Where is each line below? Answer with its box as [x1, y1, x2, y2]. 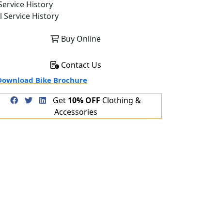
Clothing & [100, 94, 141, 106]
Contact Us [59, 59, 101, 70]
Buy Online [59, 33, 101, 44]
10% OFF [68, 94, 100, 106]
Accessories [54, 106, 97, 117]
